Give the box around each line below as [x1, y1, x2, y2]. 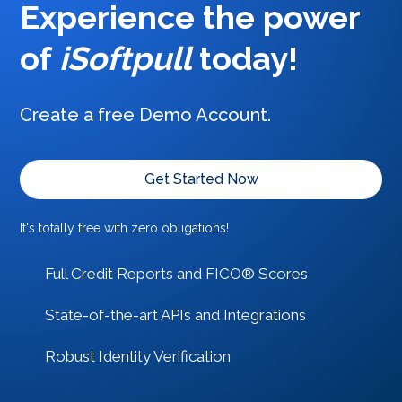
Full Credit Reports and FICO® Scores [45, 265, 309, 283]
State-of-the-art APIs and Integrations [45, 306, 307, 324]
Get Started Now [144, 170, 258, 188]
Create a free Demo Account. [20, 104, 272, 126]
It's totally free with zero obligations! [20, 221, 230, 235]
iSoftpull [59, 39, 192, 77]
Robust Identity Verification [45, 347, 232, 365]
